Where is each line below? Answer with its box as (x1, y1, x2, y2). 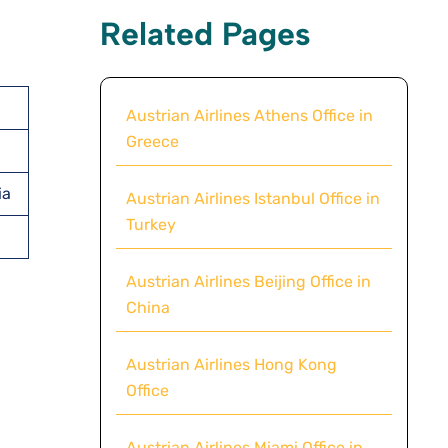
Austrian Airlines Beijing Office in (125, 271, 371, 291)
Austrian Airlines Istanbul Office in (125, 188, 380, 208)
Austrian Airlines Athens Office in (125, 105, 373, 125)
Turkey (125, 214, 176, 234)
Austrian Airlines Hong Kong (125, 354, 337, 374)
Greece (125, 131, 179, 151)
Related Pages (99, 14, 311, 53)
